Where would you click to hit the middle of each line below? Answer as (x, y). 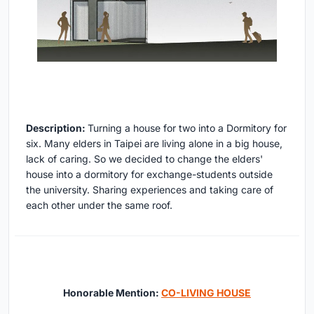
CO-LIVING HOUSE (206, 293)
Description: (57, 128)
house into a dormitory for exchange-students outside (149, 175)
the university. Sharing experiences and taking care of (150, 190)
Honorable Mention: (112, 293)
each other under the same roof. (99, 205)
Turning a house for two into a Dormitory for (187, 128)
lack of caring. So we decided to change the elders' (144, 159)
